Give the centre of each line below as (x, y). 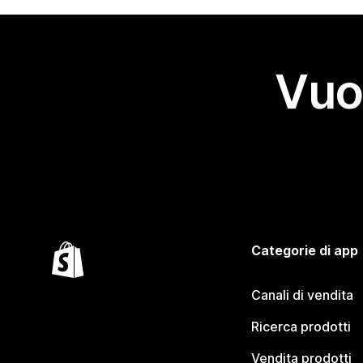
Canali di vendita (302, 295)
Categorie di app (304, 251)
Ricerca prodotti (301, 327)
